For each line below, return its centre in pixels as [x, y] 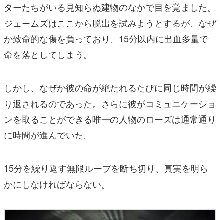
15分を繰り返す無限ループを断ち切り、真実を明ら [106, 168]
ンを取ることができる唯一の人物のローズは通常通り [110, 119]
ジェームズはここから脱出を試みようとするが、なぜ [110, 22]
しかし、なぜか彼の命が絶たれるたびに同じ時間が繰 [110, 87]
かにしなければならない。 [57, 183]
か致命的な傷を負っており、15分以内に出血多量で [106, 38]
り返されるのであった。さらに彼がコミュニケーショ [110, 103]
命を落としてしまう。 [48, 54]
